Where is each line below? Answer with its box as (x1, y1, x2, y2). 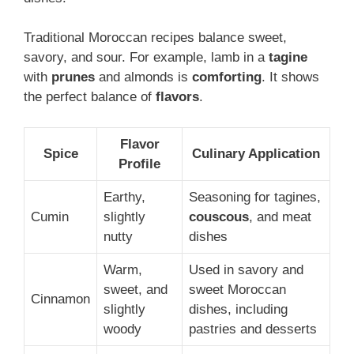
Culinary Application (192, 145, 320, 161)
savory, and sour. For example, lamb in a (24, 50, 269, 66)
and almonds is (95, 70, 192, 85)
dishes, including (189, 301, 288, 317)
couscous (189, 209, 249, 224)
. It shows (262, 70, 319, 85)
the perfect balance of (24, 89, 156, 105)
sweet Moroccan (189, 281, 286, 297)
